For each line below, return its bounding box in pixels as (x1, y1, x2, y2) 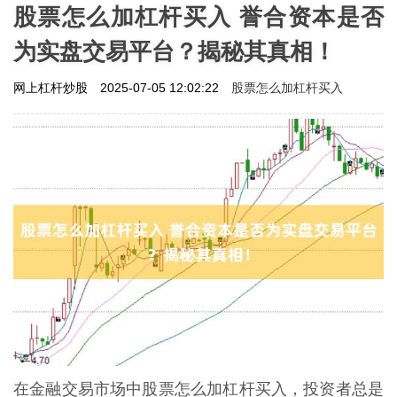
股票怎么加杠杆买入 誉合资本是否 (13, 3, 384, 30)
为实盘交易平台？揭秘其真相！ (13, 37, 336, 65)
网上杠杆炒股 (13, 80, 91, 95)
